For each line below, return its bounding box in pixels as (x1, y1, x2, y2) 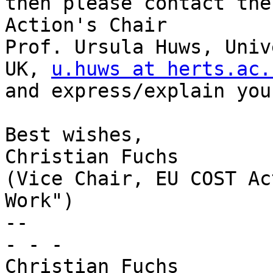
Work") (5, 190, 74, 212)
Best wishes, (5, 124, 144, 146)
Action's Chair (5, 14, 167, 37)
